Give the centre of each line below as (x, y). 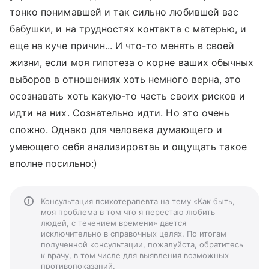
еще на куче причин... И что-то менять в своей (122, 46)
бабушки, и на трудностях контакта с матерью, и (128, 29)
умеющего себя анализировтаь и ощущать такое (128, 147)
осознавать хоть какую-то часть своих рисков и (128, 96)
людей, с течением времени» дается (113, 223)
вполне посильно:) (53, 163)
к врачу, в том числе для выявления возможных (135, 255)
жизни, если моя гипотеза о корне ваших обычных (132, 62)
